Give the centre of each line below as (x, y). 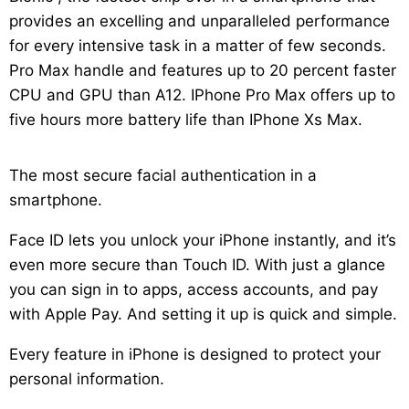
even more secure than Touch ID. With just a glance (197, 265)
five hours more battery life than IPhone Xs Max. (186, 120)
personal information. (87, 379)
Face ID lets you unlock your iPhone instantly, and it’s (203, 241)
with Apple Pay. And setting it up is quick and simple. (203, 315)
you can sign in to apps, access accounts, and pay (194, 290)
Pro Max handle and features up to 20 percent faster (203, 71)
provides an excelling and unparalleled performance (199, 21)
